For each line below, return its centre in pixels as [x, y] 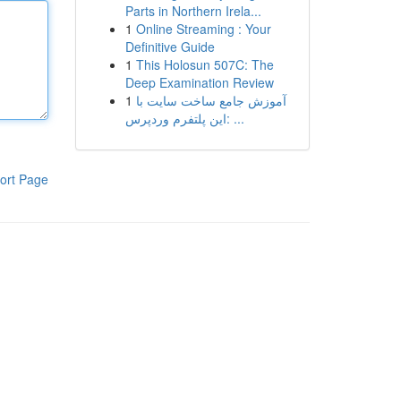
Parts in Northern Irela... [193, 11]
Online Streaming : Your [203, 29]
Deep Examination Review [199, 82]
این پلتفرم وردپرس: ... [235, 118]
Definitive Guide [170, 47]
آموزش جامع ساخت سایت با [211, 100]
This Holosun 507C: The [205, 64]
